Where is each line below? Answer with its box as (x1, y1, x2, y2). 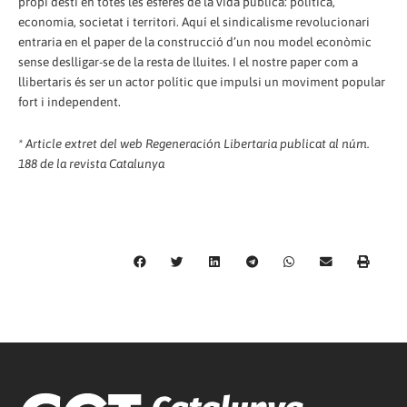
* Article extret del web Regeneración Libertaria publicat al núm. (18, 135, 370, 151)
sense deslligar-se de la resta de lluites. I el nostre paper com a (18, 54, 358, 69)
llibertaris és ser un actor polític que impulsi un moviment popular (18, 74, 385, 89)
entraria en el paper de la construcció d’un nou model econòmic (18, 34, 372, 49)
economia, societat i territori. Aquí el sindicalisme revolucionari (18, 14, 370, 29)
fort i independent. (18, 94, 121, 109)
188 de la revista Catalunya (18, 155, 164, 171)
